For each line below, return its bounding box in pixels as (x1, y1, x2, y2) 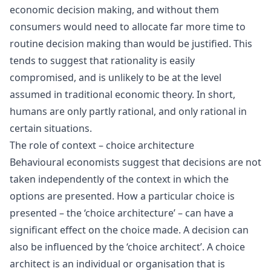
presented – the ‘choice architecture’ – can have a (10, 206, 233, 220)
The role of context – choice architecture (10, 138, 194, 152)
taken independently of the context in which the (10, 172, 229, 186)
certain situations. (10, 121, 92, 135)
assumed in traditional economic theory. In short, (10, 87, 235, 101)
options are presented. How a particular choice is (10, 189, 235, 203)
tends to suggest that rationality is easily (10, 53, 195, 67)
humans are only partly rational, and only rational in (10, 104, 247, 118)
